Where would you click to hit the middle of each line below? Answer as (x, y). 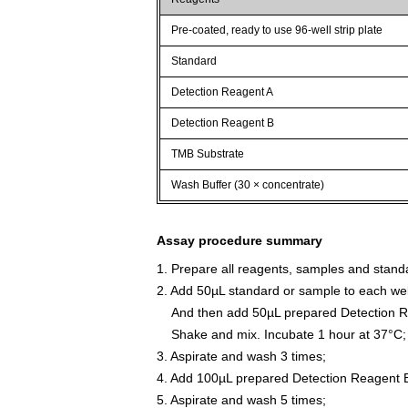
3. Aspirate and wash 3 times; (241, 356)
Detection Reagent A (223, 92)
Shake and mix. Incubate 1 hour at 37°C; (281, 334)
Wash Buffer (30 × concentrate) (248, 184)
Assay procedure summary (240, 240)
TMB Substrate (208, 153)
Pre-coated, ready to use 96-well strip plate (277, 30)
